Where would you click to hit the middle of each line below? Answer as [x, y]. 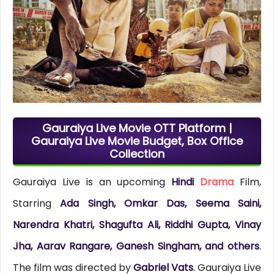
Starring [36, 204]
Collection [137, 154]
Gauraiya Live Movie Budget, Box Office [137, 141]
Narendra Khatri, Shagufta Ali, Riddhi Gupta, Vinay [137, 225]
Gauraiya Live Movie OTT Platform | [137, 128]
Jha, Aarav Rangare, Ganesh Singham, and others [136, 246]
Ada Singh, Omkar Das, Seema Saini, [161, 204]
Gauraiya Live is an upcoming [92, 182]
